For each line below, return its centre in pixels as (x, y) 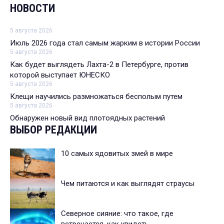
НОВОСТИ (32, 8)
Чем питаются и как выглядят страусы (128, 184)
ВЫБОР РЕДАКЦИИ (53, 130)
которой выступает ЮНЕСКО (60, 75)
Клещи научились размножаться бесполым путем (96, 97)
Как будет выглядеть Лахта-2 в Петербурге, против (99, 65)
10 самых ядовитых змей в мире (117, 154)
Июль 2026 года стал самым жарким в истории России (105, 43)
